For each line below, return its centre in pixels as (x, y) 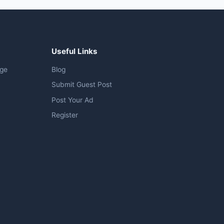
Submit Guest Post (81, 85)
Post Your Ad (72, 100)
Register (64, 115)
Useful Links (74, 51)
